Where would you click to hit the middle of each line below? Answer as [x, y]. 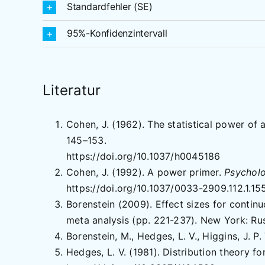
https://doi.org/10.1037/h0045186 [143, 156]
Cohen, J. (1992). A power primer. [145, 172]
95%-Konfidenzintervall [117, 33]
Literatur [71, 91]
